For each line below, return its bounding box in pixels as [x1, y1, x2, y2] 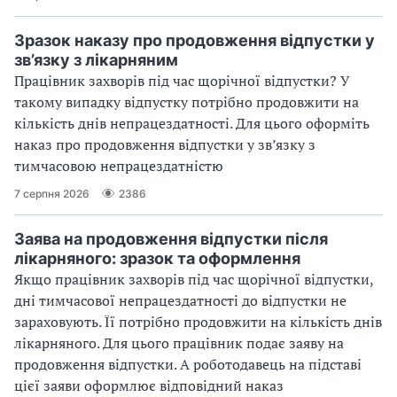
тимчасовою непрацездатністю [14, 156, 223, 176]
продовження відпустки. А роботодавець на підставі [14, 354, 362, 375]
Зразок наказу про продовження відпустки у [14, 31, 375, 51]
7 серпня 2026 [14, 186, 90, 200]
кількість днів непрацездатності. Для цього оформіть [14, 113, 370, 134]
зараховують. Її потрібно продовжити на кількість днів [14, 312, 382, 332]
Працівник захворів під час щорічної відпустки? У [14, 71, 350, 91]
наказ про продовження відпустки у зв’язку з [14, 135, 315, 155]
